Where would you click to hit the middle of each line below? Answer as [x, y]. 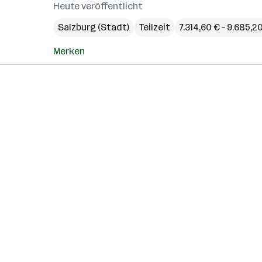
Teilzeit [154, 27]
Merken [69, 51]
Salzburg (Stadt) [94, 27]
